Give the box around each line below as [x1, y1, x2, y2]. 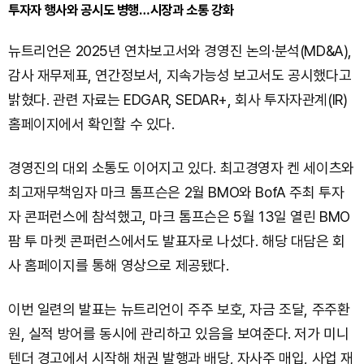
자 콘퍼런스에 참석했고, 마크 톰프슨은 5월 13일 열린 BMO [8, 208, 351, 225]
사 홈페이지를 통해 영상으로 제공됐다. [8, 257, 229, 274]
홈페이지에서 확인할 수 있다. [8, 115, 175, 132]
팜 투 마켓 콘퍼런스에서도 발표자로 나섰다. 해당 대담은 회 [8, 232, 345, 249]
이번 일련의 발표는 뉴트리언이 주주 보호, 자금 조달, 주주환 [8, 301, 350, 318]
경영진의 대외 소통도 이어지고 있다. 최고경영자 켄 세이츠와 [8, 159, 354, 176]
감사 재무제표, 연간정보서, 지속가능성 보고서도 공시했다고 [8, 67, 352, 84]
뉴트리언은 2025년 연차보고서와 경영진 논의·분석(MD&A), [8, 42, 352, 59]
